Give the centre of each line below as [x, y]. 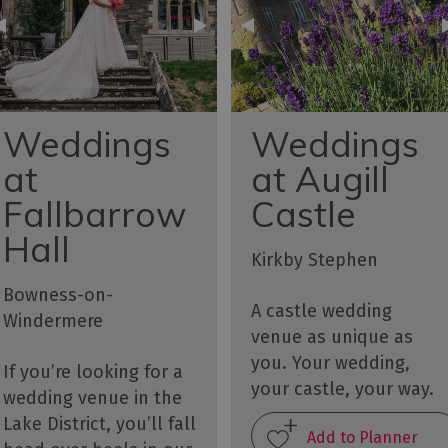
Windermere [52, 321]
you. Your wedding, [330, 363]
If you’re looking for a [92, 372]
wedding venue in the [92, 398]
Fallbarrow [94, 214]
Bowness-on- [57, 295]
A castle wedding [321, 311]
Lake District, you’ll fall [99, 424]
